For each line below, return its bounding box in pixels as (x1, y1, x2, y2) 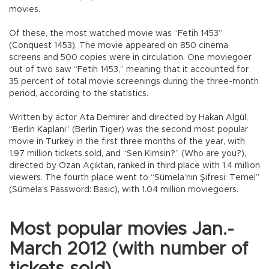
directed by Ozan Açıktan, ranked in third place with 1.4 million (9, 161, 260, 170)
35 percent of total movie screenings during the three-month (9, 77, 259, 86)
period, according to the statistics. (9, 89, 148, 98)
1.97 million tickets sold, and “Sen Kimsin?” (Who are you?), (9, 149, 246, 158)
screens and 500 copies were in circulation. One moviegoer (9, 53, 252, 62)
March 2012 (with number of (9, 240, 248, 258)
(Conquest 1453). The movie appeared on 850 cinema (9, 41, 228, 50)
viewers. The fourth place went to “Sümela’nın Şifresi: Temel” (9, 173, 259, 182)
